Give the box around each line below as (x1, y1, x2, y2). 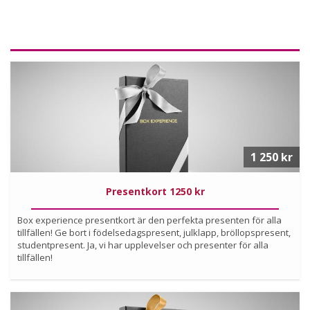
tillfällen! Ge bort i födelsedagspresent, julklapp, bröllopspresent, (17, 226, 291, 239)
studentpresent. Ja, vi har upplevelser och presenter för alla (17, 238, 268, 251)
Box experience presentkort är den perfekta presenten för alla (17, 213, 282, 226)
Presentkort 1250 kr (105, 184, 205, 198)
